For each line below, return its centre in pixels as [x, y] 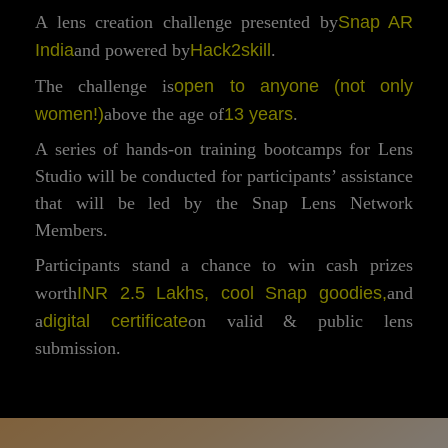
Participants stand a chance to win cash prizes [224, 265]
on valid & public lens [300, 321]
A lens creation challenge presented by [186, 22]
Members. [71, 230]
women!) [69, 114]
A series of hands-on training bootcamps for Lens [224, 149]
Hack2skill [230, 50]
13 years [258, 114]
